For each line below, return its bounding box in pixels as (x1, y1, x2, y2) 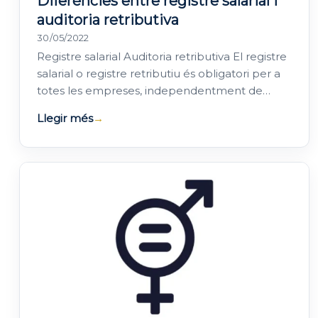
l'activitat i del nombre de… (37, 101, 181, 115)
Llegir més (37, 111, 93, 126)
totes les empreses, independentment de (37, 84, 263, 98)
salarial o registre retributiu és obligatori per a (37, 67, 280, 81)
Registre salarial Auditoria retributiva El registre (37, 50, 287, 64)
